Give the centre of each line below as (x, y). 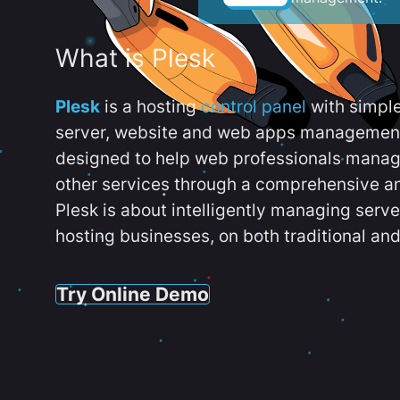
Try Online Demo (133, 293)
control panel (254, 107)
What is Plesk (135, 58)
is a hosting (150, 107)
